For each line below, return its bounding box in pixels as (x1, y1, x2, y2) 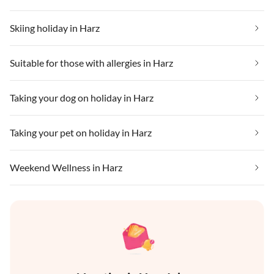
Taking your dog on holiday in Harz (10, 92, 154, 104)
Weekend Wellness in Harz (10, 161, 122, 174)
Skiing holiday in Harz (10, 22, 100, 34)
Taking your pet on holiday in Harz (10, 127, 152, 139)
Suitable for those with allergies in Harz (10, 57, 173, 69)
